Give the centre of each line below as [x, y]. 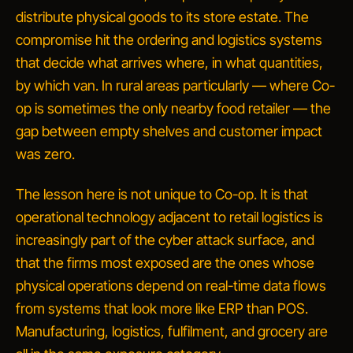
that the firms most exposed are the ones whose [165, 263]
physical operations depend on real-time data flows [171, 286]
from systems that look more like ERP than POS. [162, 308]
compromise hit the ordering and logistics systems [169, 40]
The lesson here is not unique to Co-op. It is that [162, 194]
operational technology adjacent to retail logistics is [169, 217]
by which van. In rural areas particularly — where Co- [175, 85]
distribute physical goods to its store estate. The [162, 17]
